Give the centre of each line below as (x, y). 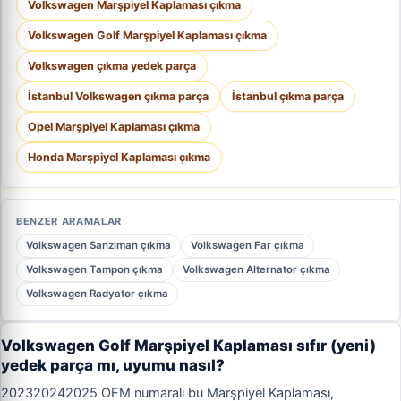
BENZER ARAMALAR (69, 221)
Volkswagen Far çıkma (247, 245)
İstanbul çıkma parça (288, 96)
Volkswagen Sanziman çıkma (98, 245)
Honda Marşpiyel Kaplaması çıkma (119, 157)
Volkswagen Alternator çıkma (256, 269)
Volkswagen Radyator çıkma (97, 294)
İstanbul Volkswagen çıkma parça (118, 96)
